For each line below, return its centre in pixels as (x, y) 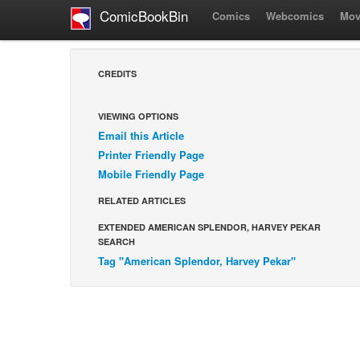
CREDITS (117, 74)
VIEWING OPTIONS (138, 116)
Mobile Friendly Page (151, 174)
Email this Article (141, 135)
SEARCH (117, 241)
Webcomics (295, 16)
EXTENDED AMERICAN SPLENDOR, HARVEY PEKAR (209, 227)
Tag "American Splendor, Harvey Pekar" (197, 261)
